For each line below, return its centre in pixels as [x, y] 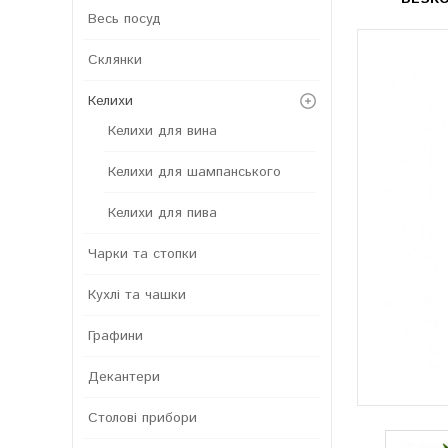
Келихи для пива [162, 213]
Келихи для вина [162, 131]
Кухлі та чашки [137, 295]
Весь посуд [124, 19]
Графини [115, 336]
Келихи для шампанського [194, 172]
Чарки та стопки [142, 254]
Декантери [124, 377]
